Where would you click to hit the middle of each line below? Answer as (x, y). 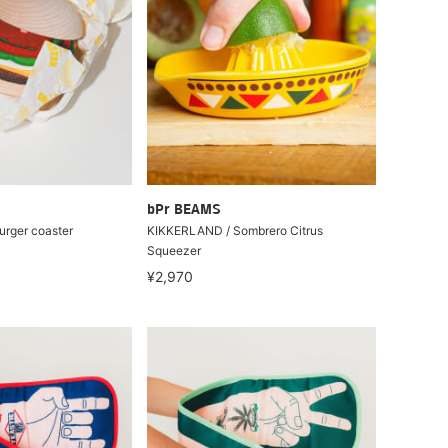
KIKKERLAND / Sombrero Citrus (235, 230)
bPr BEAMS (184, 210)
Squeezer (174, 250)
